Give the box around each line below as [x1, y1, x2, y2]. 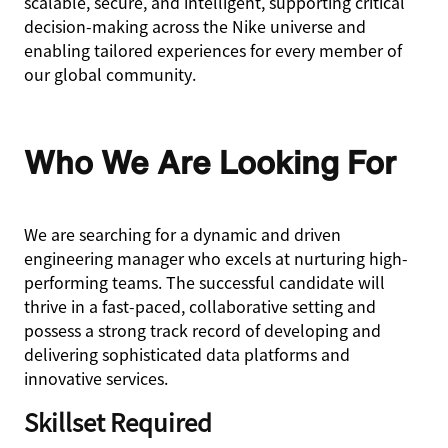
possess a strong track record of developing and [24, 318, 381, 342]
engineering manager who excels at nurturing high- [24, 246, 408, 270]
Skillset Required [24, 404, 212, 439]
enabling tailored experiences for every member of [24, 38, 402, 62]
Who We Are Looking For [24, 138, 396, 186]
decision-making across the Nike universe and [24, 14, 366, 38]
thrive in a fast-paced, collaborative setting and [24, 294, 376, 318]
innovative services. [24, 366, 168, 390]
